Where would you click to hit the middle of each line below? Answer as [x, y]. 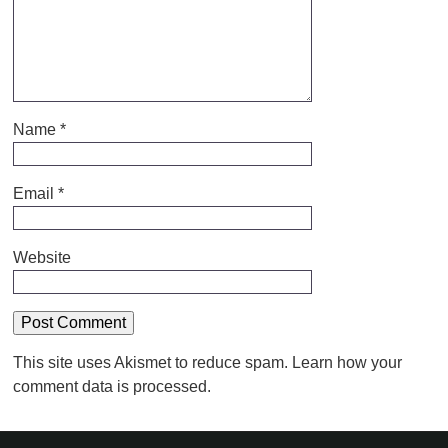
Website [41, 257]
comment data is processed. [111, 386]
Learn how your [346, 362]
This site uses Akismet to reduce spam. [152, 362]
